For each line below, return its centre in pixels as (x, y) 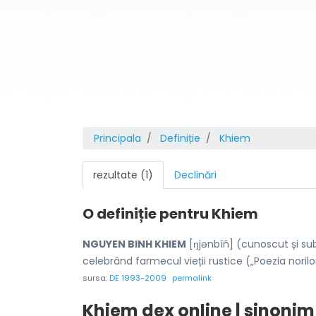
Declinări (195, 175)
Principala (117, 138)
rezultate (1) (123, 175)
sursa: (96, 278)
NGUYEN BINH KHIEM (134, 244)
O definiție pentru (147, 214)
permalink (192, 278)
